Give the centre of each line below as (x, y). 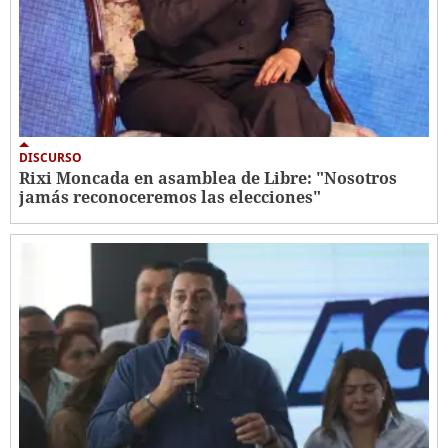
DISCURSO (50, 158)
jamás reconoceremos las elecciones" (170, 197)
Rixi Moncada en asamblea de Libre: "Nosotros (208, 178)
